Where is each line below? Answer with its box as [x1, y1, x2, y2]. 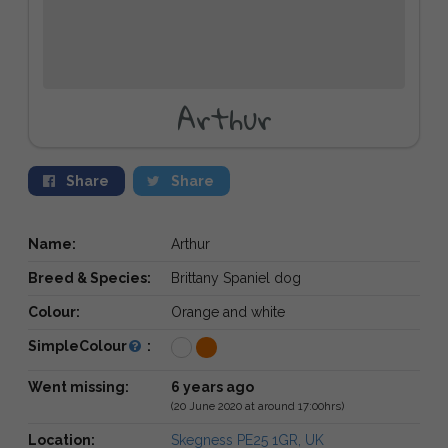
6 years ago [170, 378, 254, 395]
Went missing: [28, 378, 129, 395]
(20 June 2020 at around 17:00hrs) [170, 398, 344, 413]
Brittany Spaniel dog [170, 269, 301, 286]
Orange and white [170, 303, 285, 320]
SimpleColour [28, 337, 127, 354]
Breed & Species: [28, 269, 151, 286]
